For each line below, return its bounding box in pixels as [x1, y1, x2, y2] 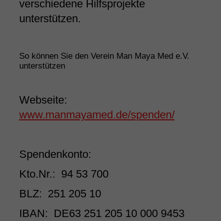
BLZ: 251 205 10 [19, 187, 101, 200]
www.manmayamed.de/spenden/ [19, 109, 175, 121]
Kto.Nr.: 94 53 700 [19, 168, 109, 181]
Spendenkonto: [19, 148, 91, 161]
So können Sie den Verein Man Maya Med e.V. [19, 51, 189, 61]
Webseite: [19, 94, 67, 107]
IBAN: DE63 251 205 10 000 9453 [19, 207, 184, 220]
